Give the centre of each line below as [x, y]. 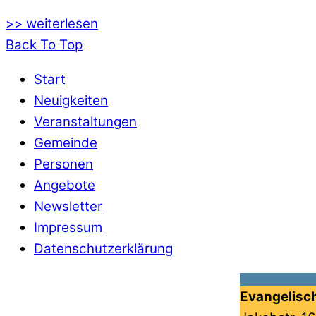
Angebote [65, 186]
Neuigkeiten [71, 101]
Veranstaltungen [85, 122]
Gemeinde [66, 143]
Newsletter [68, 207]
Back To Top [44, 45]
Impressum [68, 228]
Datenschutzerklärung [103, 249]
